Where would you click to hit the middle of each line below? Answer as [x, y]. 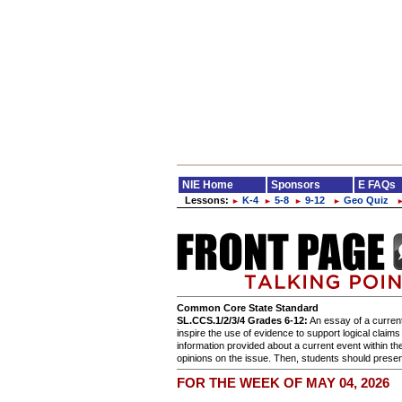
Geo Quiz [366, 200]
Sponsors [296, 185]
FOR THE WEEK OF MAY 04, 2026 [283, 383]
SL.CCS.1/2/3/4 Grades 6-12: [242, 320]
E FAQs [377, 185]
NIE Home [208, 185]
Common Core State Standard [248, 308]
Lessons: [208, 200]
